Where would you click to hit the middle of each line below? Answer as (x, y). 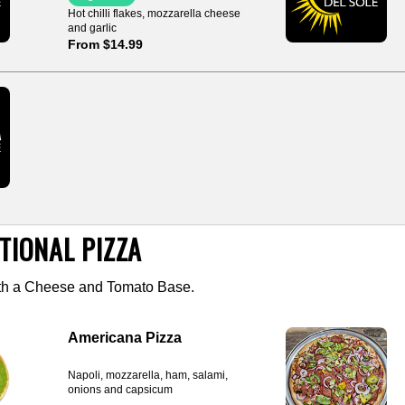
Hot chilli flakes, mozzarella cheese (154, 14)
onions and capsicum (120, 390)
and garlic (92, 28)
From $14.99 (105, 44)
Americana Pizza (124, 338)
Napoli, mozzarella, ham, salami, (147, 376)
